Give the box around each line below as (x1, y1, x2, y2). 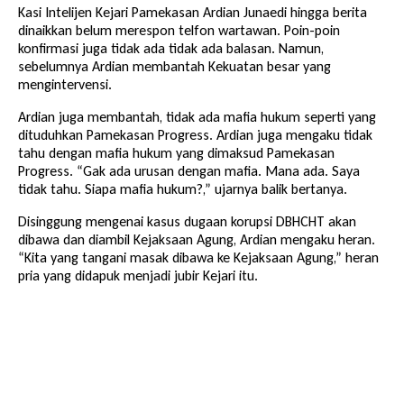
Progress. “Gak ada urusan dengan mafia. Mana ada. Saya (18, 161, 360, 179)
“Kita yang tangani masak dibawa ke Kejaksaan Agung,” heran (18, 248, 379, 266)
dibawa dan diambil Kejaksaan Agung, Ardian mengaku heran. (18, 230, 375, 248)
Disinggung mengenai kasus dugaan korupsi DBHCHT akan (18, 212, 356, 230)
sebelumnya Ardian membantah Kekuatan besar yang (18, 57, 331, 75)
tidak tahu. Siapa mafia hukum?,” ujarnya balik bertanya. (18, 179, 347, 197)
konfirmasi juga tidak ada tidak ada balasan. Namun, (18, 39, 324, 57)
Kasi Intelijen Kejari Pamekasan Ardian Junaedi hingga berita (18, 3, 367, 21)
